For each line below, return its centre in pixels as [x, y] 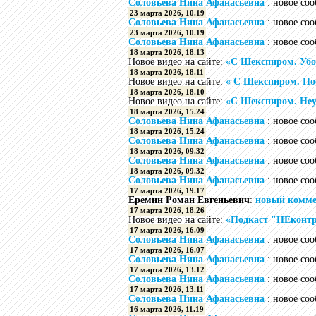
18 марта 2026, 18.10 [167, 92]
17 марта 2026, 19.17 [167, 190]
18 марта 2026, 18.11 [167, 72]
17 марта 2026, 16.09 [167, 230]
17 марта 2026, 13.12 [167, 269]
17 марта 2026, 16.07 [167, 250]
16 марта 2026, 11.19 [167, 309]
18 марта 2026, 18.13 [167, 52]
